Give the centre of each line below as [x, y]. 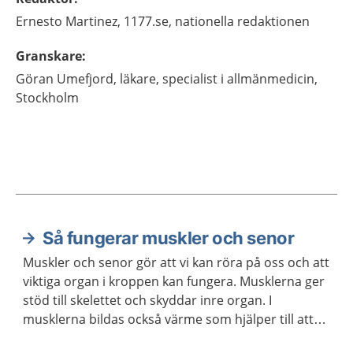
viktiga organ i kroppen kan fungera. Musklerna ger [174, 281]
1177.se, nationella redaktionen [217, 21]
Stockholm [47, 98]
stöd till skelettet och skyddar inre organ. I [147, 300]
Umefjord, [87, 79]
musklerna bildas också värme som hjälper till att [168, 319]
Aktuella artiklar [82, 252]
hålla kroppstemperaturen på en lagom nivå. [155, 338]
